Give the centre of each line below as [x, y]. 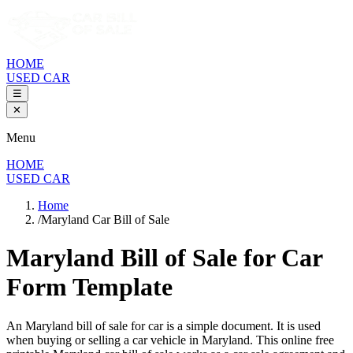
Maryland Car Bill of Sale [105, 219]
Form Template [89, 287]
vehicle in [175, 340]
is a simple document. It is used [242, 325]
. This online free [292, 340]
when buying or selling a [69, 340]
